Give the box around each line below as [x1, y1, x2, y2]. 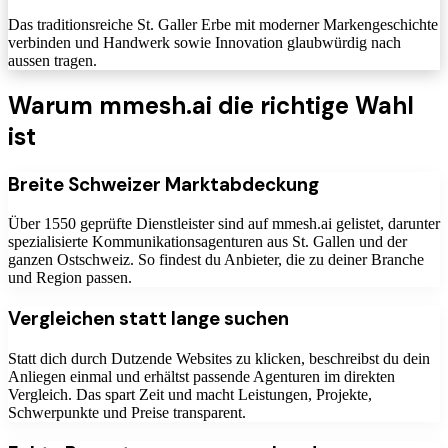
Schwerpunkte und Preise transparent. [8, 403, 246, 421]
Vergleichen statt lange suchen [8, 306, 289, 332]
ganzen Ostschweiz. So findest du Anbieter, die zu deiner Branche [8, 251, 424, 269]
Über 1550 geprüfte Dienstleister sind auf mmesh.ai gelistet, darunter [8, 215, 440, 233]
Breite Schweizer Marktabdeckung [8, 171, 319, 197]
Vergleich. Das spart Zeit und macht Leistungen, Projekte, [8, 385, 372, 403]
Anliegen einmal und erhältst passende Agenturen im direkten [8, 367, 395, 385]
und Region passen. [8, 269, 132, 287]
